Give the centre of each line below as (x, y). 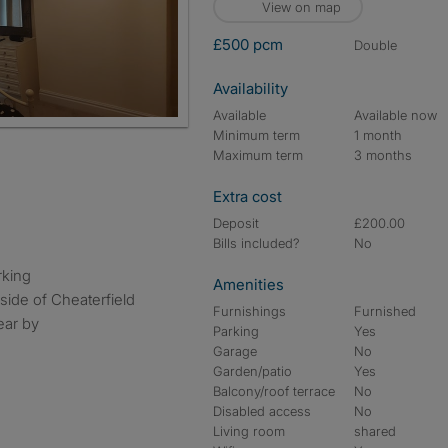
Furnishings (249, 311)
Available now (396, 115)
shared (375, 431)
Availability (250, 88)
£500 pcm (248, 44)
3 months (383, 155)
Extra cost (247, 196)
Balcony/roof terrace (274, 391)
